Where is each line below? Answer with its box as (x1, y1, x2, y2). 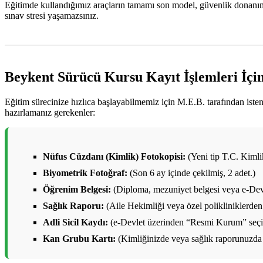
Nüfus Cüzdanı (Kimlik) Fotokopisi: (43, 151, 186, 161)
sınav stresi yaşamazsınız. (5, 10, 99, 21)
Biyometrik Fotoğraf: (43, 167, 127, 178)
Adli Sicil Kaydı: (43, 217, 108, 227)
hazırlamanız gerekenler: (5, 107, 95, 117)
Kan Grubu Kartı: (43, 233, 116, 244)
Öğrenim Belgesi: (43, 184, 111, 194)
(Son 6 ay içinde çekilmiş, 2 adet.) (127, 167, 255, 178)
